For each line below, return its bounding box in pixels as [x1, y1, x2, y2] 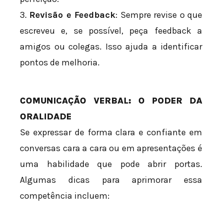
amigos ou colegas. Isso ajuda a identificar [20, 41, 202, 52]
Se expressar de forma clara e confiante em [20, 126, 202, 138]
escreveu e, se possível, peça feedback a [20, 25, 202, 36]
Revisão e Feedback [29, 9, 116, 20]
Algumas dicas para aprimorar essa [20, 174, 202, 185]
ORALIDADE [20, 111, 71, 122]
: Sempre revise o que [115, 9, 203, 20]
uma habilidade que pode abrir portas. [20, 158, 202, 169]
